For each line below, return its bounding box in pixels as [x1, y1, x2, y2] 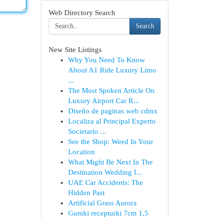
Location [68, 148, 95, 156]
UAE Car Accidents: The [68, 179, 143, 186]
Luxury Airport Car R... [68, 97, 139, 105]
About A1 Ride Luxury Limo [68, 66, 156, 74]
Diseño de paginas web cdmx [68, 107, 158, 115]
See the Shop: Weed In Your [68, 138, 153, 145]
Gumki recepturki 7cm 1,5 [68, 209, 148, 217]
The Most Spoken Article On [68, 87, 155, 94]
